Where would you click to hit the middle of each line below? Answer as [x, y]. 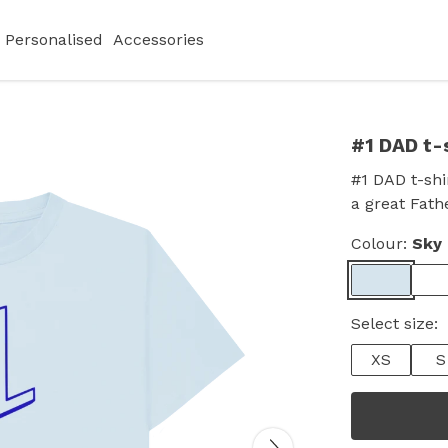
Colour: [381, 243]
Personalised [53, 39]
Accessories [158, 39]
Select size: [394, 323]
